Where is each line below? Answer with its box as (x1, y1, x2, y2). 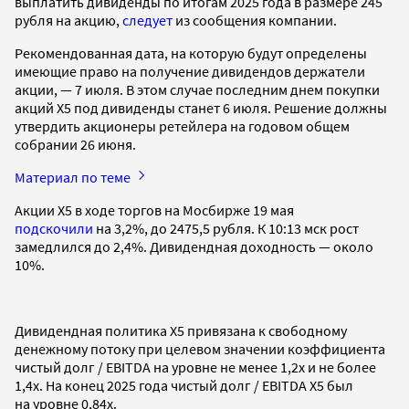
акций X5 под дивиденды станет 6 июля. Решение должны (15, 98, 387, 117)
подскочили (15, 218, 93, 237)
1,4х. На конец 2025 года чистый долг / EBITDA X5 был (15, 375, 353, 394)
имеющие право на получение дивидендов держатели (15, 61, 365, 80)
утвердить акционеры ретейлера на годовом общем (15, 116, 350, 135)
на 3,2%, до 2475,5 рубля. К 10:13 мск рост (93, 218, 359, 237)
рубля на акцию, (15, 10, 122, 29)
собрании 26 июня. (15, 134, 136, 153)
